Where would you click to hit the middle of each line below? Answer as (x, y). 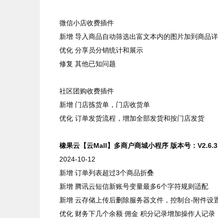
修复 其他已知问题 (88, 64)
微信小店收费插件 (87, 23)
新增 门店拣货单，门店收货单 (105, 105)
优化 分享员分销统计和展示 (101, 50)
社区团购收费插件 (87, 91)
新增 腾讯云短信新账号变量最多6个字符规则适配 (134, 186)
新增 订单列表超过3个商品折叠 (107, 173)
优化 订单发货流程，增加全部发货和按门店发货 (132, 118)
